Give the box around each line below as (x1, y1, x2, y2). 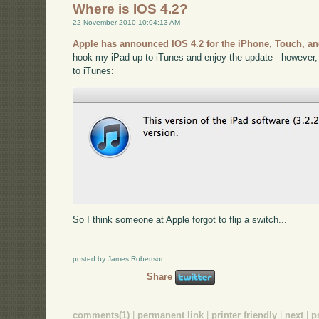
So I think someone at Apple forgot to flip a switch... (73, 214, 288, 225)
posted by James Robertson (73, 254, 166, 263)
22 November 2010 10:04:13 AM (73, 19, 181, 27)
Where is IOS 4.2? (73, 1, 189, 17)
